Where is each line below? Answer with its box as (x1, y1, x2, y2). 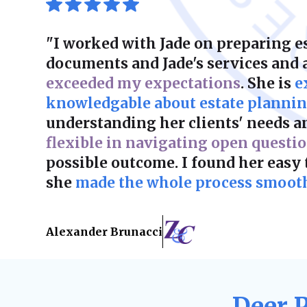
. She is (241, 75, 295, 93)
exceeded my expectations (46, 75, 241, 93)
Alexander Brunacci (46, 225, 163, 238)
